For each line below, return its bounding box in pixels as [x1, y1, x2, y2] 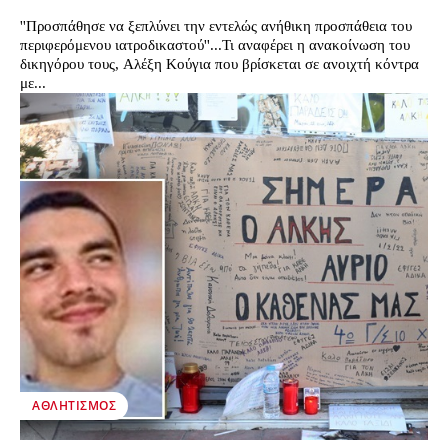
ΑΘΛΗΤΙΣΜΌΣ [32, 397, 116, 415]
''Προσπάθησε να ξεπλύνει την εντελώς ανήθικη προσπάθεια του [20, 18, 412, 35]
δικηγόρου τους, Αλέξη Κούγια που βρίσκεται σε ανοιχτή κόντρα [20, 56, 419, 73]
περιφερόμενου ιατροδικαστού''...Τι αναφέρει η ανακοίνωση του [20, 37, 410, 54]
